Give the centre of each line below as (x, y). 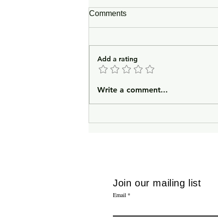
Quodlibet (119, 47)
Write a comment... (133, 90)
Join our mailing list (157, 183)
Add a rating (118, 59)
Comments (108, 14)
